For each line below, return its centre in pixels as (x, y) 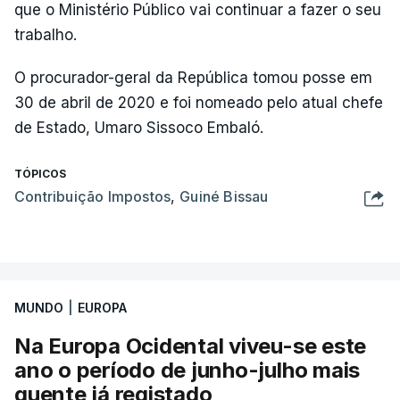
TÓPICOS (40, 174)
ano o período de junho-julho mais (187, 370)
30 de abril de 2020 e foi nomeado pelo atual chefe (199, 103)
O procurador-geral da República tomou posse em (193, 78)
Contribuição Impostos (93, 196)
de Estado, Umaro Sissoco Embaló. (139, 128)
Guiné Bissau (224, 196)
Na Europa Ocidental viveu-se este (191, 346)
